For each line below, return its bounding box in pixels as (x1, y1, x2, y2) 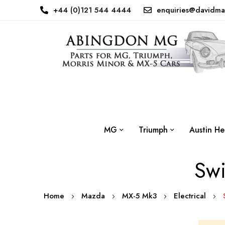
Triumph (139, 124, 168, 136)
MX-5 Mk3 (122, 190, 159, 202)
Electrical (174, 190, 208, 202)
